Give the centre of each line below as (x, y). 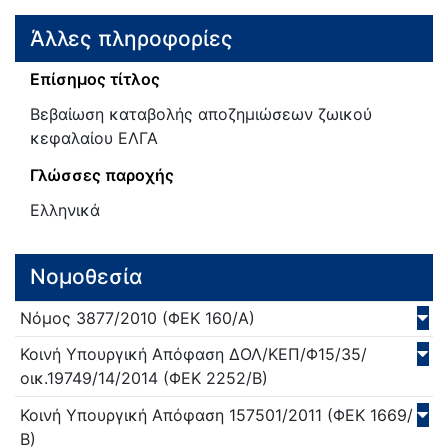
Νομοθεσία (86, 277)
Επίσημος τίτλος (95, 79)
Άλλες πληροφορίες (131, 38)
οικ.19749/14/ (70, 378)
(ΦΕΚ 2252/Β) (213, 378)
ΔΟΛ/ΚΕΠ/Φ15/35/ (295, 354)
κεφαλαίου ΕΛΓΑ (94, 137)
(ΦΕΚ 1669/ (367, 414)
